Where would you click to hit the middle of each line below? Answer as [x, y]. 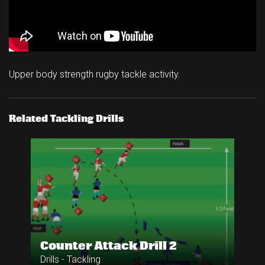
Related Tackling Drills [66, 119]
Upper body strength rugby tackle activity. [95, 75]
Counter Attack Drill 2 [109, 246]
